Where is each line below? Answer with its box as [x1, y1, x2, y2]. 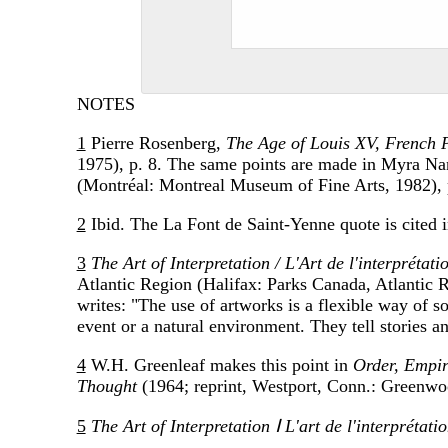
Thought [76, 375, 137, 396]
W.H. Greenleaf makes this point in [85, 354, 353, 375]
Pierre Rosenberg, [85, 132, 226, 153]
